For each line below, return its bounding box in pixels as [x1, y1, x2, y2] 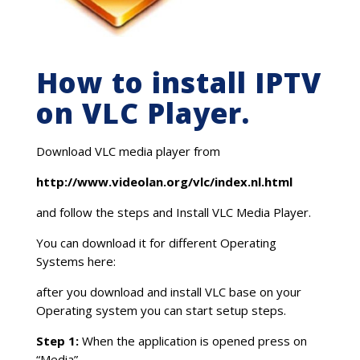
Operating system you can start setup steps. [35, 301, 286, 318]
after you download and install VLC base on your [35, 283, 301, 300]
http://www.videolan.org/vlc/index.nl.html [35, 173, 292, 190]
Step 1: [35, 332, 79, 349]
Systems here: [35, 252, 116, 269]
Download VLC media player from [35, 142, 220, 159]
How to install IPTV [35, 63, 321, 101]
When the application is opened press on [78, 332, 307, 349]
